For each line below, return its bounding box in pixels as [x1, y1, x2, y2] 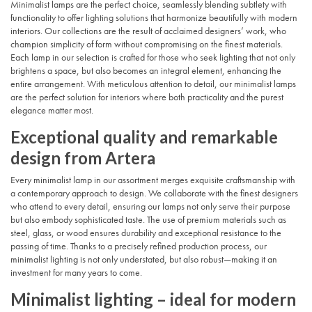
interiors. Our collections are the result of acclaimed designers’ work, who [10, 24, 286, 37]
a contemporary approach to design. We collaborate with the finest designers [10, 186, 298, 199]
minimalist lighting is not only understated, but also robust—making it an [10, 252, 277, 265]
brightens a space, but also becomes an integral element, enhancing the [10, 63, 281, 77]
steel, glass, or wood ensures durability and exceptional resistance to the [10, 226, 281, 239]
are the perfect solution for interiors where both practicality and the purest [10, 90, 283, 103]
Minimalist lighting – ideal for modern [10, 288, 296, 309]
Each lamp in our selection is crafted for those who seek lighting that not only [10, 50, 295, 63]
